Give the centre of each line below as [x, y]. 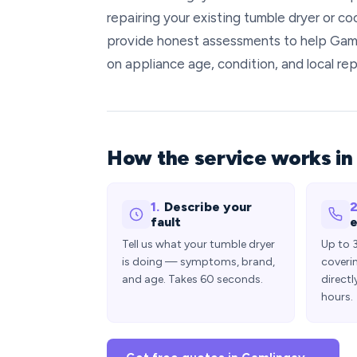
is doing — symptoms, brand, [198, 262]
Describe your [208, 207]
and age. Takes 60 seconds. [192, 279]
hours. [337, 297]
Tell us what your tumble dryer [198, 244]
